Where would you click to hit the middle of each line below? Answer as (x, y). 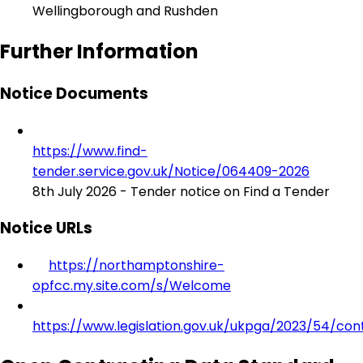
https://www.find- (90, 151)
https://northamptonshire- (137, 265)
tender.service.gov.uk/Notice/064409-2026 (171, 171)
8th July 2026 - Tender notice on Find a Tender (181, 191)
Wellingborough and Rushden (125, 11)
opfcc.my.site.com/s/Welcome (132, 286)
